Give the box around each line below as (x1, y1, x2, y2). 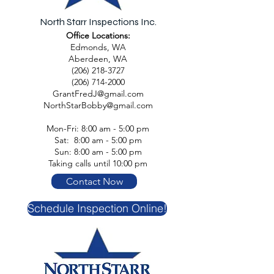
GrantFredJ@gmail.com (52, 87, 144, 99)
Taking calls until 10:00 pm (48, 157, 147, 169)
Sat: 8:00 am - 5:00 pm (54, 134, 142, 146)
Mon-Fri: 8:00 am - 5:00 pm (46, 122, 149, 134)
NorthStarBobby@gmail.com (43, 99, 153, 111)
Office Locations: (65, 29, 130, 41)
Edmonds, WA (70, 41, 126, 53)
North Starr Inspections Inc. (39, 15, 157, 28)
